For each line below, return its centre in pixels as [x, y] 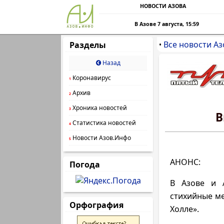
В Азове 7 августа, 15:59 [167, 24]
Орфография [96, 205]
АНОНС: [185, 162]
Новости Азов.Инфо [101, 138]
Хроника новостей [99, 108]
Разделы [88, 45]
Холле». [184, 209]
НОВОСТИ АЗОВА [163, 6]
